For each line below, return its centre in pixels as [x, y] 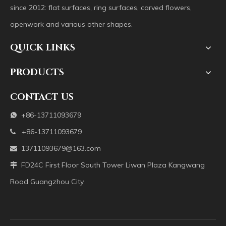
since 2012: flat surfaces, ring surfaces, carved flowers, [101, 8]
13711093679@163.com [61, 148]
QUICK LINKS [43, 48]
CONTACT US [42, 97]
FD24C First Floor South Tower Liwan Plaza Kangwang [111, 165]
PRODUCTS [37, 72]
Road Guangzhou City [47, 182]
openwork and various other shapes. [71, 24]
